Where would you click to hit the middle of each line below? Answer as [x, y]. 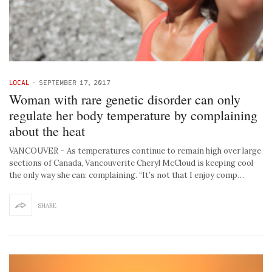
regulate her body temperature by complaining [133, 115]
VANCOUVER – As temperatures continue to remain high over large [135, 151]
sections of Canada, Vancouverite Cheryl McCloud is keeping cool [131, 163]
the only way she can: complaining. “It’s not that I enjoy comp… [127, 175]
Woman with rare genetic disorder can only [125, 100]
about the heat [47, 131]
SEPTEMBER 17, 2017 [75, 83]
